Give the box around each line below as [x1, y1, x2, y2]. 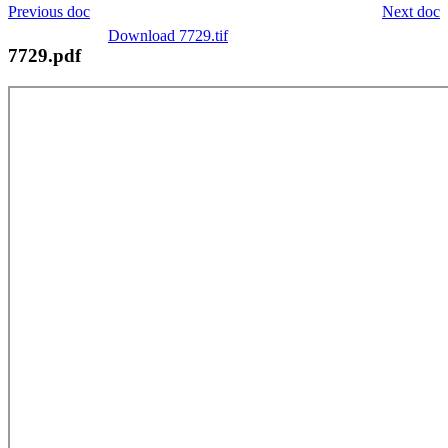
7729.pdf [8, 44, 81, 66]
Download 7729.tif [108, 26, 228, 44]
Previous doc [8, 2, 90, 20]
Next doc [382, 2, 440, 20]
